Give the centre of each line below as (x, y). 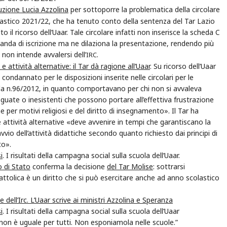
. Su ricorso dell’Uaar (183, 66)
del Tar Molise (130, 167)
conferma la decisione (69, 167)
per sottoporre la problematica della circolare (144, 10)
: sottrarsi (169, 167)
